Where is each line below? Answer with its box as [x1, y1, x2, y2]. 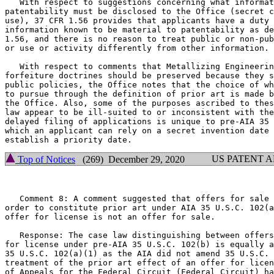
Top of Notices [15, 154, 75, 165]
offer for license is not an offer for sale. [5, 212, 215, 221]
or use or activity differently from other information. [5, 43, 269, 53]
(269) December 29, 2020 [75, 154, 185, 165]
